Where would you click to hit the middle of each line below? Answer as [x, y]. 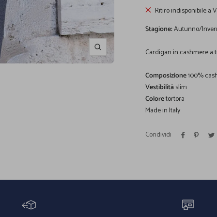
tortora [175, 99]
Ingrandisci [113, 52]
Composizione [166, 76]
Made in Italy [163, 111]
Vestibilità [160, 88]
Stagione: [160, 30]
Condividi [159, 135]
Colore [155, 99]
